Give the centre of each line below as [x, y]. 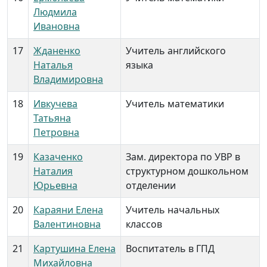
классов [144, 224]
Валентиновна [67, 224]
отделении [151, 185]
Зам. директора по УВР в [183, 157]
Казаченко [58, 157]
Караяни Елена [68, 210]
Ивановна [57, 26]
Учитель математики [175, 104]
